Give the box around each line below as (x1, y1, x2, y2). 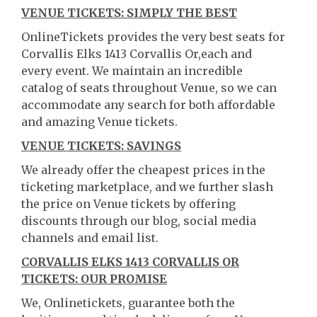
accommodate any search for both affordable (21, 98, 275, 112)
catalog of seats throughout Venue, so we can (21, 81, 277, 95)
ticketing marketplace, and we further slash (21, 180, 273, 194)
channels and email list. (21, 231, 158, 245)
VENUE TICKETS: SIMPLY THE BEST (21, 6, 237, 20)
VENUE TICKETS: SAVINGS (21, 139, 181, 153)
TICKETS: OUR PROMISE (21, 272, 167, 286)
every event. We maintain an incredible (21, 64, 243, 78)
